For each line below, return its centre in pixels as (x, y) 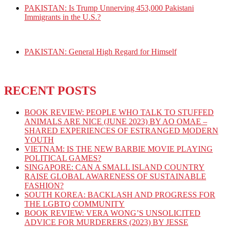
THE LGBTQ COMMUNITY (75, 204)
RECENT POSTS (50, 91)
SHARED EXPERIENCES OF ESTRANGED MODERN (121, 131)
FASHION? (44, 186)
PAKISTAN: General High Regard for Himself (101, 52)
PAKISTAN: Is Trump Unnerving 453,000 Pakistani (109, 8)
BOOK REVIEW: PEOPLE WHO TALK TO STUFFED (119, 112)
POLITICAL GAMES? (63, 158)
